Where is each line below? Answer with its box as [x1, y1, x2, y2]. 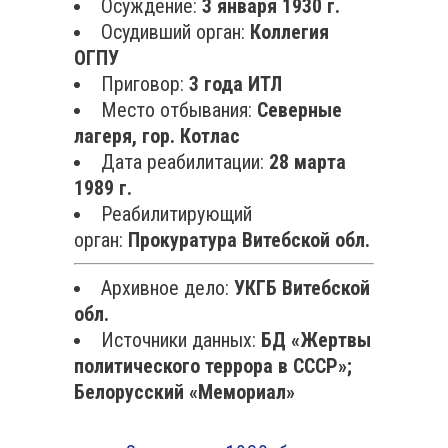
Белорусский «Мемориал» [74, 380, 295, 404]
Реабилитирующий [101, 202, 252, 226]
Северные [257, 98, 342, 122]
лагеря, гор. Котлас [74, 124, 240, 148]
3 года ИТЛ [189, 72, 282, 96]
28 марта [269, 150, 346, 174]
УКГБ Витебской [234, 276, 370, 300]
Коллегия [250, 20, 329, 44]
